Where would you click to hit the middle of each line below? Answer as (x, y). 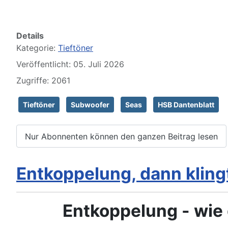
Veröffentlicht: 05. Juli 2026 (70, 64)
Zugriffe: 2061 (43, 81)
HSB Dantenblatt (186, 105)
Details (30, 36)
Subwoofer (90, 105)
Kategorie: (37, 48)
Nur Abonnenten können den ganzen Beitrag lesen (121, 136)
